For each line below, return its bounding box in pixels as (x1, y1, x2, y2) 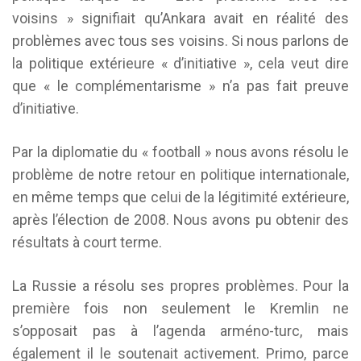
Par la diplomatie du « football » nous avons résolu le (12, 143, 349, 160)
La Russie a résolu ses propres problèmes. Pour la (12, 277, 349, 294)
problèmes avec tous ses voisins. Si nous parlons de (12, 32, 349, 49)
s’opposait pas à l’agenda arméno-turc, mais (12, 322, 349, 339)
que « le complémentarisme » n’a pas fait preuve (12, 77, 349, 94)
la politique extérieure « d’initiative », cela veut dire (12, 55, 349, 72)
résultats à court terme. (12, 234, 162, 251)
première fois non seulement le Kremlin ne (12, 300, 349, 317)
